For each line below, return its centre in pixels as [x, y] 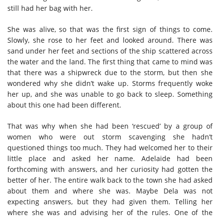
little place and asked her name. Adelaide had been [110, 158]
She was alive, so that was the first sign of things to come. [110, 29]
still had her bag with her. [50, 8]
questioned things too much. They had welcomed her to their [110, 147]
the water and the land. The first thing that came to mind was [110, 61]
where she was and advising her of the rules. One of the [110, 212]
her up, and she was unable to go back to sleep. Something [110, 94]
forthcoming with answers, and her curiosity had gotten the [110, 169]
